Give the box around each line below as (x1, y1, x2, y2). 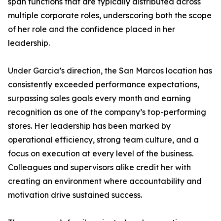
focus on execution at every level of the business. (8, 148, 193, 158)
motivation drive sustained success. (8, 190, 142, 200)
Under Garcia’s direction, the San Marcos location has (8, 66, 212, 75)
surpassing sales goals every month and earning (8, 93, 191, 103)
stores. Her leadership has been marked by (8, 121, 171, 131)
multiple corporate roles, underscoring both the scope (8, 10, 212, 20)
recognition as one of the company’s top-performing (8, 107, 206, 117)
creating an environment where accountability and (8, 176, 202, 186)
